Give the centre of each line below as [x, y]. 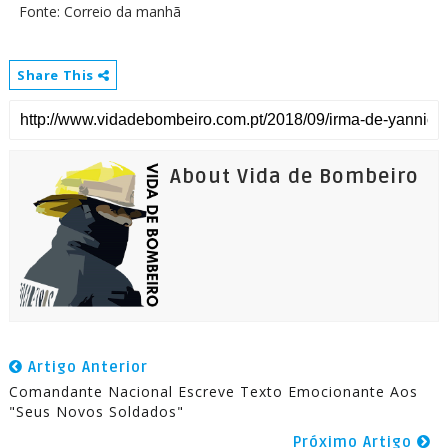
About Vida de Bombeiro [294, 177]
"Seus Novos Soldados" [96, 411]
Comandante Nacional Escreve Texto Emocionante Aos [213, 391]
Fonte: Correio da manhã [99, 11]
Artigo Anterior [85, 367]
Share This [57, 75]
